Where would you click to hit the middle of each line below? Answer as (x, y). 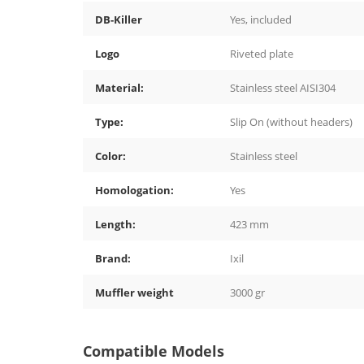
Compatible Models (154, 351)
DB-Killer (119, 20)
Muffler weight (134, 293)
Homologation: (134, 191)
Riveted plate (262, 54)
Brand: (113, 259)
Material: (119, 88)
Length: (115, 225)
